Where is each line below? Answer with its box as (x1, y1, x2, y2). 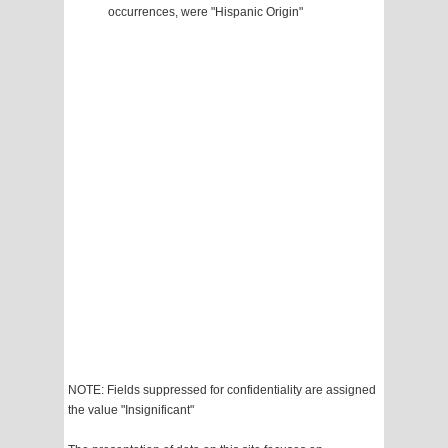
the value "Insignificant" (68, 403, 194, 418)
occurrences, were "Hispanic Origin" (108, 5, 303, 20)
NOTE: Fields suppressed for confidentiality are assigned (68, 383, 376, 398)
